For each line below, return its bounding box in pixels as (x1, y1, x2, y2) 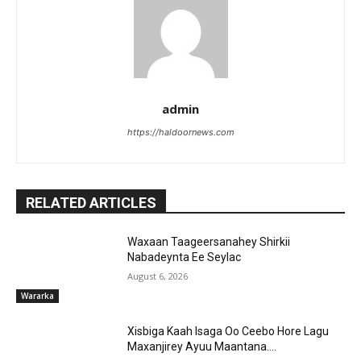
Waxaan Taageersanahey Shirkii (127, 234, 291, 248)
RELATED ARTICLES (26, 193, 156, 211)
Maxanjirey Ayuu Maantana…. (127, 340, 277, 354)
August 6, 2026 (127, 269, 189, 282)
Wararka (21, 290, 54, 302)
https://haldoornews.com (127, 126, 234, 138)
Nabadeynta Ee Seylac (127, 250, 242, 263)
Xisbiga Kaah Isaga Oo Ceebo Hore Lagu (127, 325, 330, 338)
